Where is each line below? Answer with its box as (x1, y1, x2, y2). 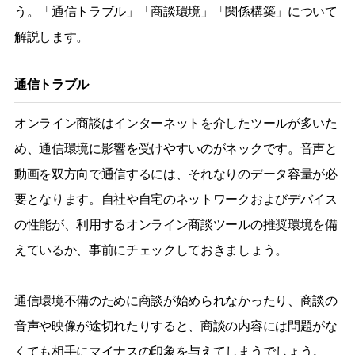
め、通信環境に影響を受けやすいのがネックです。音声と (13, 141, 338, 155)
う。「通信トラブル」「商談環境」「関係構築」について (13, 4, 338, 18)
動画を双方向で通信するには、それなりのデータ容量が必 (13, 166, 338, 181)
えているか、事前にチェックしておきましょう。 (13, 242, 288, 257)
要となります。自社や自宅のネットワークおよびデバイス (13, 192, 338, 206)
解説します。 (13, 29, 89, 44)
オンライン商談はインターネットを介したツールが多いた (13, 116, 338, 130)
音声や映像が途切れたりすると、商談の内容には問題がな (13, 319, 338, 333)
